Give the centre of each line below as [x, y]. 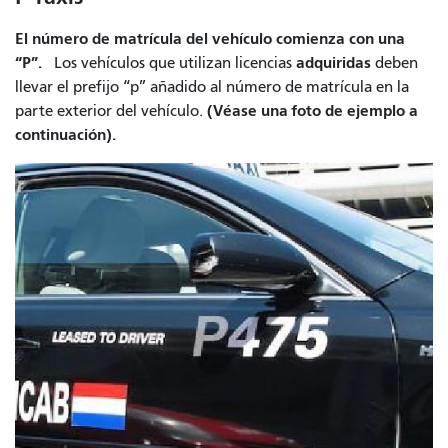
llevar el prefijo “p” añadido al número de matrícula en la [212, 86]
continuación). [65, 134]
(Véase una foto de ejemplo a [312, 110]
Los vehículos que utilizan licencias [169, 62]
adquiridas [333, 62]
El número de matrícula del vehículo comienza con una [210, 38]
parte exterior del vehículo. [111, 110]
